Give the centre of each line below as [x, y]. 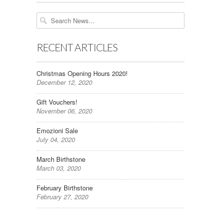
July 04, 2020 [56, 139]
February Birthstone [65, 187]
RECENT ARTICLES [77, 47]
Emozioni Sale [57, 130]
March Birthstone [61, 159]
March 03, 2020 [59, 168]
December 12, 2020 [64, 82]
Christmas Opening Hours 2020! [82, 73]
